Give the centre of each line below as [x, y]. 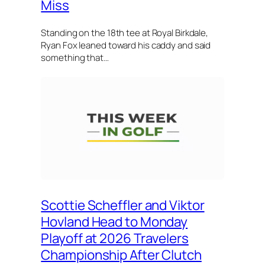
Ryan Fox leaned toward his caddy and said [126, 46]
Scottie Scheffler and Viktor [123, 205]
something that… [75, 58]
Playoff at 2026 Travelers [115, 238]
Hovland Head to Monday [114, 222]
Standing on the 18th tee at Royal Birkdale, [125, 33]
